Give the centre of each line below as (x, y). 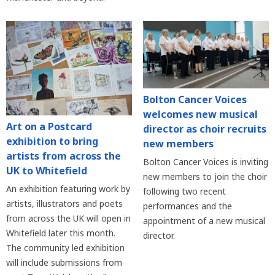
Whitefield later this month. (61, 233)
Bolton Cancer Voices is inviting (205, 161)
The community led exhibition (65, 247)
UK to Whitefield (47, 170)
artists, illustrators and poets (64, 203)
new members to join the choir (205, 176)
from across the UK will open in (68, 218)
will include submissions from (64, 262)
